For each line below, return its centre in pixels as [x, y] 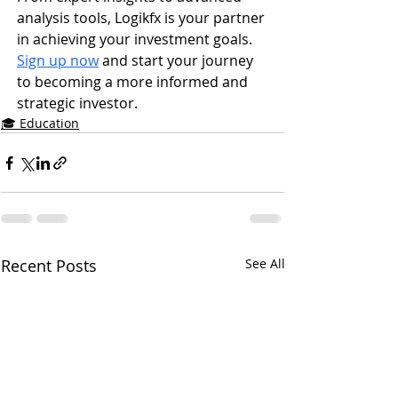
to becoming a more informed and [134, 82]
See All [265, 264]
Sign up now [58, 61]
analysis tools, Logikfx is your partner [143, 18]
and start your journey [178, 61]
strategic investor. [77, 103]
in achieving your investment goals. [136, 40]
